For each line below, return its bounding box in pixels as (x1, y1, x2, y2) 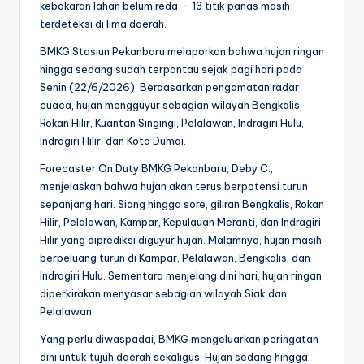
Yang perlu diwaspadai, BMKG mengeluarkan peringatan (40, 332, 318, 346)
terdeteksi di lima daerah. (40, 17, 167, 31)
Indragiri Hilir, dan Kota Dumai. (40, 134, 186, 148)
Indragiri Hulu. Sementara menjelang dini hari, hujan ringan (40, 269, 322, 283)
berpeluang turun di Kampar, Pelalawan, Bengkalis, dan (40, 251, 310, 265)
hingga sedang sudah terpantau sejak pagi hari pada (40, 63, 302, 76)
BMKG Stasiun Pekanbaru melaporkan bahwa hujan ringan (40, 45, 324, 58)
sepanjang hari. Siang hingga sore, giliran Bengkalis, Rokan (40, 197, 324, 211)
